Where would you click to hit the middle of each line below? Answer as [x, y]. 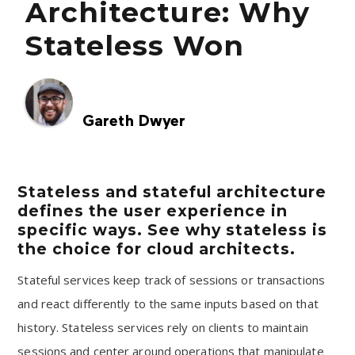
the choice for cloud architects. [157, 249]
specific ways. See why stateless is [173, 230]
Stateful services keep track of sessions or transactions [171, 280]
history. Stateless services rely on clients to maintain [163, 327]
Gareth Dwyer [134, 121]
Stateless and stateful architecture [172, 192]
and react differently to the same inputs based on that [168, 303]
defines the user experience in [153, 211]
